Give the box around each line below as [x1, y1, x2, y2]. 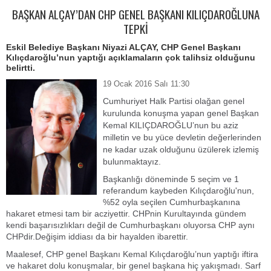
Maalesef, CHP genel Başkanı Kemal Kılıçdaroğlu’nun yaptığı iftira [6, 249, 258, 259]
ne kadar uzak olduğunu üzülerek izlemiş [103, 145, 259, 154]
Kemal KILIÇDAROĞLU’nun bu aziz [103, 120, 238, 130]
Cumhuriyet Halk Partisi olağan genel [103, 96, 244, 106]
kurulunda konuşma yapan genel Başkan [103, 108, 259, 118]
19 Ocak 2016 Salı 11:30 [103, 79, 189, 88]
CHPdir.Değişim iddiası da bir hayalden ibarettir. [6, 232, 188, 241]
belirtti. [6, 63, 35, 73]
